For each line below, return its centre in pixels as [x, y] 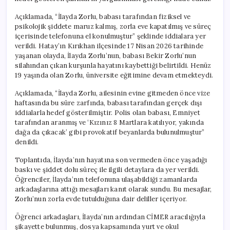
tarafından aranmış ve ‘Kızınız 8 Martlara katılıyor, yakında [109, 122]
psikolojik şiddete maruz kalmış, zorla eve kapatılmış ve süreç [113, 26]
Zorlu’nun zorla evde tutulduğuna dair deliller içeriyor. [101, 199]
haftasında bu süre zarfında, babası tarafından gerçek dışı [109, 103]
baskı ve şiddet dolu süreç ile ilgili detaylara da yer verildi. [107, 169]
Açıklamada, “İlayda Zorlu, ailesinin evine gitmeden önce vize [113, 93]
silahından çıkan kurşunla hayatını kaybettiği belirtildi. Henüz [113, 65]
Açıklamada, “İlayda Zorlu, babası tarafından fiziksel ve [103, 16]
